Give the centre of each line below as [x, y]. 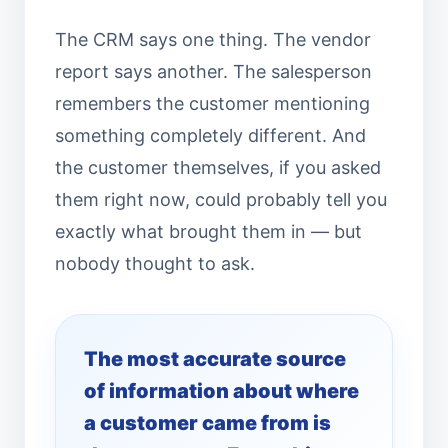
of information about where [221, 391]
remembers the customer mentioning [212, 103]
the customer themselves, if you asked [218, 167]
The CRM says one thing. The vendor [213, 39]
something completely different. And [210, 135]
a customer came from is [207, 423]
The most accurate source [215, 359]
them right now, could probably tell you [221, 199]
